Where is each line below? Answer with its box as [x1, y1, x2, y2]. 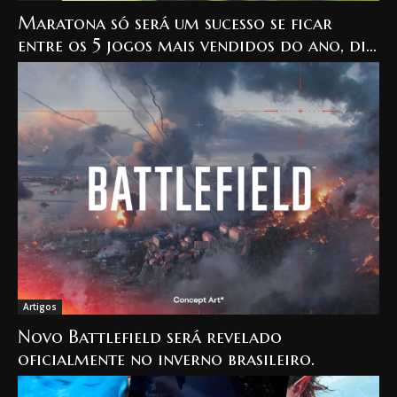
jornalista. [18, 56, 106, 79]
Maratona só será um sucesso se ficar [18, 12, 332, 35]
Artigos [23, 300, 57, 314]
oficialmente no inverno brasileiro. [18, 348, 315, 371]
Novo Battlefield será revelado [18, 326, 282, 349]
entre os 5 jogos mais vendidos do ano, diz [18, 34, 375, 57]
